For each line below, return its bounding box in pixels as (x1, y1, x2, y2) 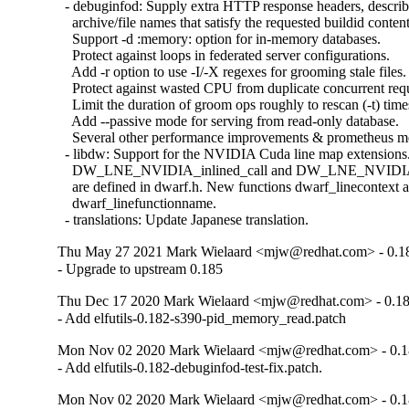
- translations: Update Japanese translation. (58, 212, 309, 228)
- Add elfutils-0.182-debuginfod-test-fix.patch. (58, 360, 323, 376)
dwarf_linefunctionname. (58, 195, 217, 212)
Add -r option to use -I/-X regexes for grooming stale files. (58, 64, 407, 80)
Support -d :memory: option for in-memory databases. (58, 31, 382, 47)
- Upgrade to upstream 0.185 (58, 261, 224, 278)
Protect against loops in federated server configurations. (58, 47, 391, 64)
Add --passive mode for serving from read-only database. (58, 113, 400, 130)
